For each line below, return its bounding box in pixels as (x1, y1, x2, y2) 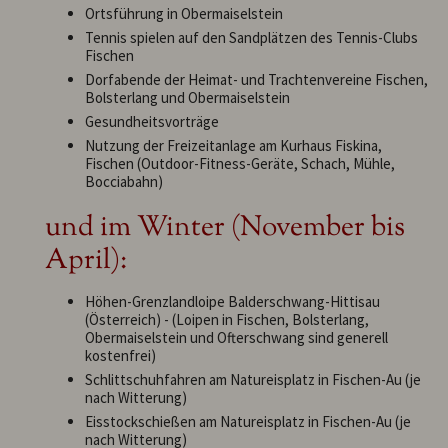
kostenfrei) (85, 345, 156, 365)
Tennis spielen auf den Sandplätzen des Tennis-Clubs (85, 28, 418, 48)
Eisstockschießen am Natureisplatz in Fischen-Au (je (85, 411, 411, 431)
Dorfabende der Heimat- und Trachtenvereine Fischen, (85, 70, 428, 90)
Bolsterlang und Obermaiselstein (85, 88, 290, 108)
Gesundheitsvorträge (85, 112, 219, 132)
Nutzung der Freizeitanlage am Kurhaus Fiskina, (85, 136, 382, 156)
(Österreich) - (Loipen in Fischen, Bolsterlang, (85, 309, 369, 329)
